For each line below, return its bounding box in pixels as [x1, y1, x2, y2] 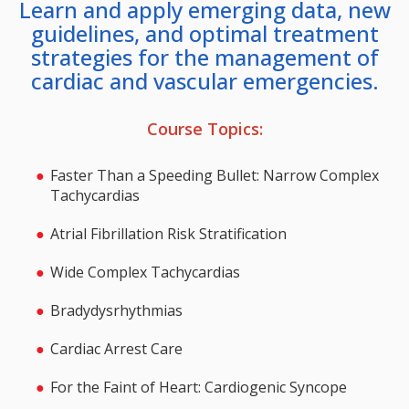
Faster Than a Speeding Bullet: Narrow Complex [50, 165, 379, 186]
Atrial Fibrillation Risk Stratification [50, 224, 287, 245]
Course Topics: [146, 118, 263, 141]
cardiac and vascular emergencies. [30, 66, 379, 97]
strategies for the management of [30, 42, 379, 73]
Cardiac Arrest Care [50, 339, 183, 360]
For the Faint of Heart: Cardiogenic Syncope [50, 377, 347, 398]
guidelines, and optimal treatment [30, 18, 379, 49]
